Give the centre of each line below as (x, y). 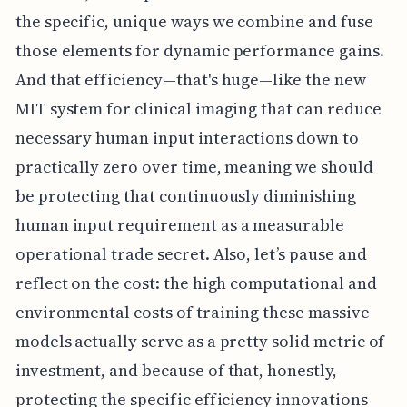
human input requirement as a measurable (179, 224)
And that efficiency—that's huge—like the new (190, 79)
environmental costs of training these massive (192, 312)
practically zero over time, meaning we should (194, 166)
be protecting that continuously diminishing (185, 195)
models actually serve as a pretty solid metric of (200, 341)
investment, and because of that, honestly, (176, 370)
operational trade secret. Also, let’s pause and (191, 253)
